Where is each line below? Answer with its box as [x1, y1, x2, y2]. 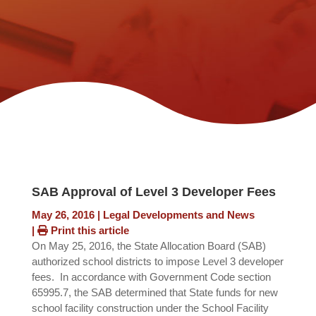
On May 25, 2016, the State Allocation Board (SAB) [31, 240, 266, 253]
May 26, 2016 [31, 209, 95, 221]
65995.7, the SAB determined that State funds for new [31, 286, 278, 299]
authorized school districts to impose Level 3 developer [31, 255, 284, 268]
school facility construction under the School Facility [31, 302, 269, 315]
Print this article [47, 224, 129, 237]
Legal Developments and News [102, 209, 255, 221]
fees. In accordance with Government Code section [31, 271, 271, 284]
